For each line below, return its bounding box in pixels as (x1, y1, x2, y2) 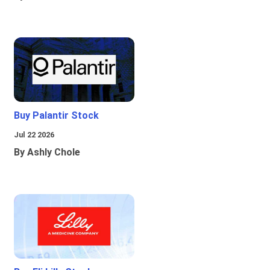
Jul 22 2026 (14, 130, 54, 140)
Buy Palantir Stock (14, 110, 99, 122)
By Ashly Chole (14, 146, 80, 159)
